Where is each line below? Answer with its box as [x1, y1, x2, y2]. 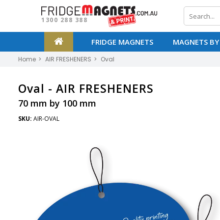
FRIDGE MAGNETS [91, 37, 153, 47]
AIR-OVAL [33, 114, 59, 123]
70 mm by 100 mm [18, 97, 96, 109]
